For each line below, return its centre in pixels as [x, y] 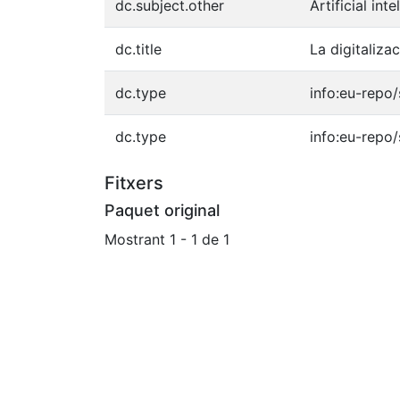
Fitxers [134, 183]
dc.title [138, 49]
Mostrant [137, 239]
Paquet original [162, 210]
